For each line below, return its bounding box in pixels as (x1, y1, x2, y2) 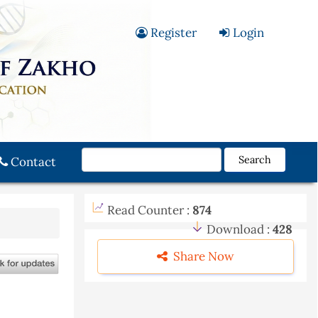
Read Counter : (107, 202, 192, 218)
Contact (8, 154, 56, 170)
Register (147, 25, 197, 40)
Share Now (170, 248, 234, 264)
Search (238, 153, 271, 166)
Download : (204, 221, 273, 237)
